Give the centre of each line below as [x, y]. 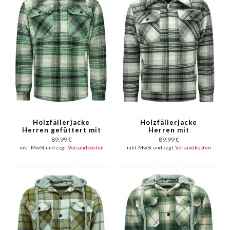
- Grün [61, 145]
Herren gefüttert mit [61, 130]
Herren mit [169, 130]
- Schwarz [169, 145]
